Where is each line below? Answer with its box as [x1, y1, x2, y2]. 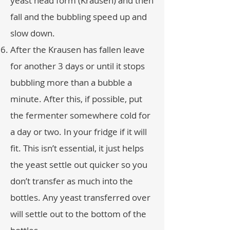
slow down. [10, 27, 55, 39]
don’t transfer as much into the [10, 175, 133, 187]
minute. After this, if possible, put [10, 93, 142, 105]
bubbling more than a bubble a [10, 76, 132, 88]
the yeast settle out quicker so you [10, 159, 147, 170]
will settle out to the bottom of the [10, 208, 146, 220]
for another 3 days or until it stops [10, 60, 145, 72]
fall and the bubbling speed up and [10, 11, 147, 23]
